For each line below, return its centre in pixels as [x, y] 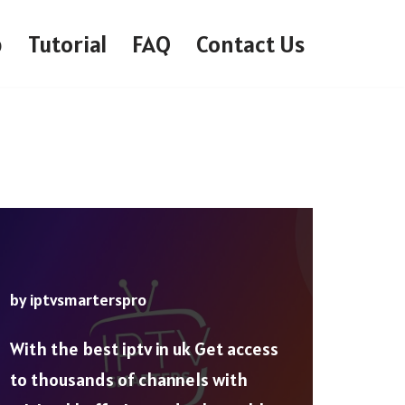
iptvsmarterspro [88, 300]
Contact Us [250, 44]
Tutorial [67, 44]
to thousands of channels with [129, 380]
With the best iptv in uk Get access [144, 349]
